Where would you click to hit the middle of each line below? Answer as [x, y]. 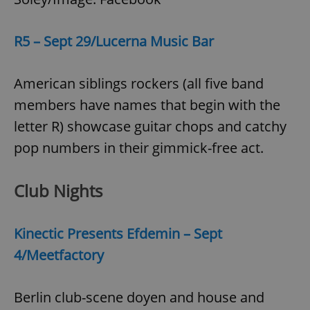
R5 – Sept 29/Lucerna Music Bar [114, 42]
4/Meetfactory [59, 255]
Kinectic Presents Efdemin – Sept [118, 234]
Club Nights [60, 191]
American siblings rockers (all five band [139, 84]
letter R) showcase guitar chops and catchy [150, 127]
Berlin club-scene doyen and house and [139, 298]
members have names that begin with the [147, 105]
